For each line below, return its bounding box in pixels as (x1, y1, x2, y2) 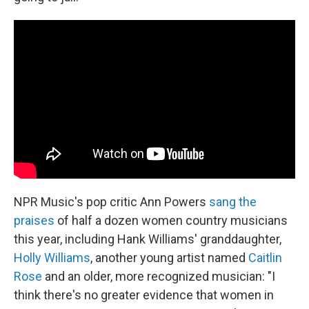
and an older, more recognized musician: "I (42, 268, 275, 283)
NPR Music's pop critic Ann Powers (14, 194, 209, 209)
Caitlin (248, 250, 282, 265)
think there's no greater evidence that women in (14, 287, 274, 302)
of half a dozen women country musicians (54, 212, 288, 228)
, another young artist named (90, 250, 248, 265)
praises (14, 212, 54, 228)
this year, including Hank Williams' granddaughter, (14, 231, 281, 246)
